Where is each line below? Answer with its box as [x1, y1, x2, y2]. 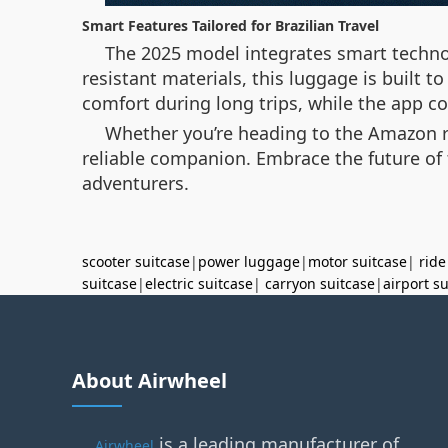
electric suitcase [145, 274, 253, 293]
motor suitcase [308, 252, 407, 271]
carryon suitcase [265, 274, 375, 293]
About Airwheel [72, 367, 227, 394]
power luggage [198, 252, 300, 271]
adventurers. [82, 171, 189, 195]
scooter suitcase [82, 252, 190, 271]
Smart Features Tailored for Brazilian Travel [82, 16, 379, 35]
